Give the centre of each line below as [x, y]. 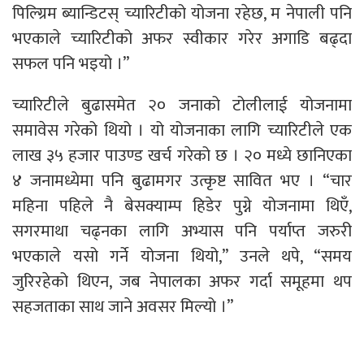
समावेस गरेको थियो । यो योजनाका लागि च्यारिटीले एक [182, 130]
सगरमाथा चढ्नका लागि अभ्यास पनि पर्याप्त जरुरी [182, 231]
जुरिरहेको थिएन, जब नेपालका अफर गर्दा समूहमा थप [182, 281]
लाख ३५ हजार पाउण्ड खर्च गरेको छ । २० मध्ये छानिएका [182, 155]
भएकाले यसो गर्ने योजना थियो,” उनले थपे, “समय [182, 256]
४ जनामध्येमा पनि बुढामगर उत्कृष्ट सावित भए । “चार [182, 180]
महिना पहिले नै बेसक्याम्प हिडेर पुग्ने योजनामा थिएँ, [182, 206]
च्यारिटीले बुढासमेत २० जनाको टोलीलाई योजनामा [182, 105]
